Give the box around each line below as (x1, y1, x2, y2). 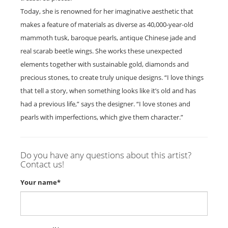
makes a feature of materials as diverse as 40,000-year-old (20, 20, 193, 29)
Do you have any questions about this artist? (20, 149, 191, 161)
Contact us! (20, 158, 64, 170)
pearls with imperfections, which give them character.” (20, 112, 183, 122)
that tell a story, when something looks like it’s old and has (20, 86, 196, 95)
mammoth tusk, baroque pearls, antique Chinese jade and (20, 33, 196, 42)
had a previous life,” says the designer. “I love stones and (20, 99, 190, 108)
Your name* (20, 178, 61, 187)
